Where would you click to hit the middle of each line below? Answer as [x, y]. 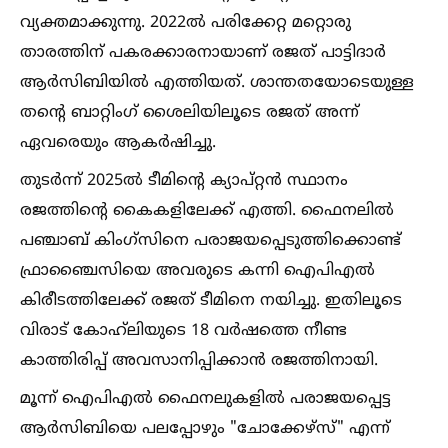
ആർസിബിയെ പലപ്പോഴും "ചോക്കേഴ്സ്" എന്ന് [205, 429]
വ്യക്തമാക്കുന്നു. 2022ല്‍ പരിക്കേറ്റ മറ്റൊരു [185, 23]
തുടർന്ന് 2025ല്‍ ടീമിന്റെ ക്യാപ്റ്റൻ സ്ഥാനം [184, 181]
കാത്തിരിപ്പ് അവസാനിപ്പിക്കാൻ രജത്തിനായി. [199, 361]
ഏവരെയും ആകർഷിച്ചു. [118, 143]
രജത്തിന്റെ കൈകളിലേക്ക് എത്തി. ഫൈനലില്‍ [207, 211]
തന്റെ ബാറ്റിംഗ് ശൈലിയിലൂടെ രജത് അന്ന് [189, 113]
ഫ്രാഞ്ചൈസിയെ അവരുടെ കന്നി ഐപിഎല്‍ [197, 271]
